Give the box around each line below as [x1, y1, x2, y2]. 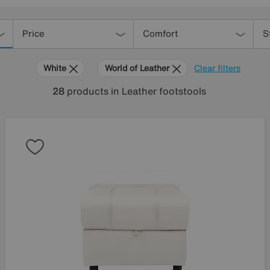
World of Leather [105, 61, 172, 74]
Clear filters [194, 61, 240, 74]
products [64, 84, 111, 98]
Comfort [142, 27, 178, 40]
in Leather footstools [110, 84, 206, 98]
